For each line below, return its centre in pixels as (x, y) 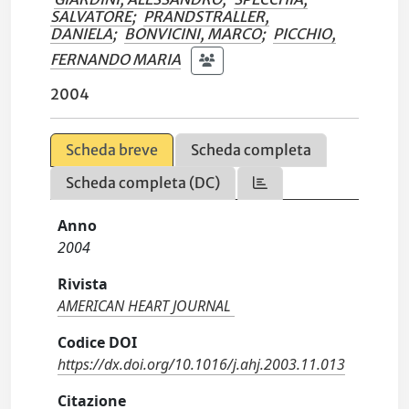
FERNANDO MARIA (116, 59)
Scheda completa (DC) (143, 183)
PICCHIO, (305, 34)
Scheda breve (112, 150)
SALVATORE (91, 16)
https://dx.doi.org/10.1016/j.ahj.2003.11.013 (202, 364)
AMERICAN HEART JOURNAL (145, 306)
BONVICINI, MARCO (193, 34)
